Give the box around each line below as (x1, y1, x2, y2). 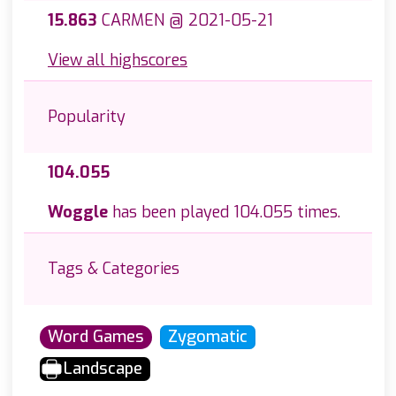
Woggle (48, 202, 108, 224)
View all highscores (48, 49, 187, 72)
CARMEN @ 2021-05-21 (97, 10, 273, 32)
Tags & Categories (48, 258, 179, 280)
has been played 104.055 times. (108, 202, 340, 224)
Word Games (48, 326, 144, 348)
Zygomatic (168, 326, 247, 348)
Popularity (48, 106, 126, 128)
